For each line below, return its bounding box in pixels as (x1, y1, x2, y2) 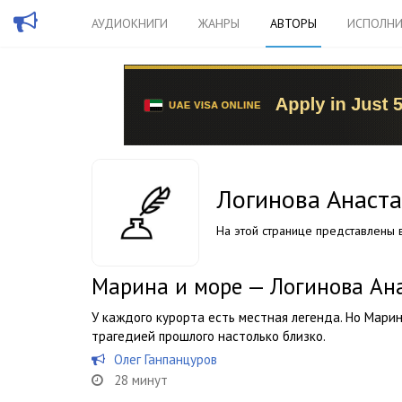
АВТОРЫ (270, 15, 317, 31)
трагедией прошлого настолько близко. (92, 328, 326, 345)
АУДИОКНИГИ (92, 15, 168, 31)
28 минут (114, 371, 168, 389)
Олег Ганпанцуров (114, 351, 217, 368)
